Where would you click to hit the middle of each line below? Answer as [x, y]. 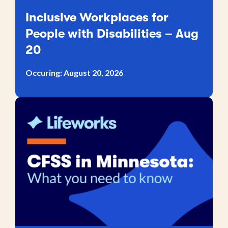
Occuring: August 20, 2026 [74, 72]
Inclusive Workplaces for [97, 17]
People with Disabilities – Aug [112, 33]
